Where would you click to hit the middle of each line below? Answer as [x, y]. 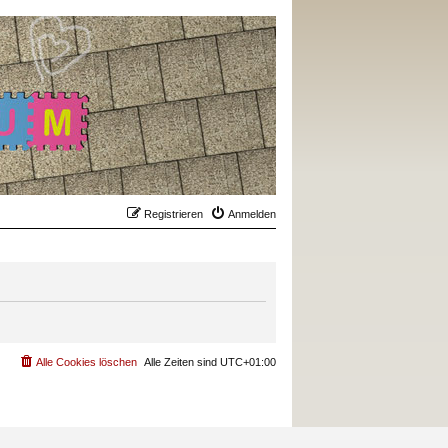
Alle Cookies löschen [86, 362]
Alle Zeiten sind [182, 362]
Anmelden [252, 214]
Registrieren [173, 214]
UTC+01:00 [248, 362]
